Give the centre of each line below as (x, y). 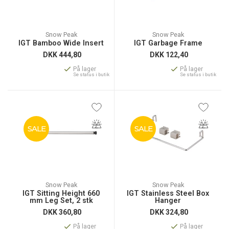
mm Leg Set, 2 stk (61, 201)
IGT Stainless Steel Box (168, 193)
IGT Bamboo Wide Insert (61, 43)
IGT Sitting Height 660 (61, 193)
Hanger (168, 201)
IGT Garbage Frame (168, 43)
